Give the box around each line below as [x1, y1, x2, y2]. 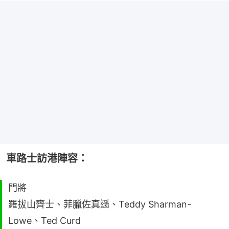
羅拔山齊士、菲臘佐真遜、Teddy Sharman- [8, 198, 191, 210]
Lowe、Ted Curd [8, 215, 81, 226]
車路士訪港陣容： [6, 152, 88, 165]
